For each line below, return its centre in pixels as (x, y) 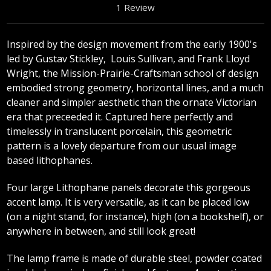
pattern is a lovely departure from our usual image (122, 146)
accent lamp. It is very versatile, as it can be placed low (128, 202)
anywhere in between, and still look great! (101, 231)
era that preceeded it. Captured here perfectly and (120, 117)
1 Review (135, 8)
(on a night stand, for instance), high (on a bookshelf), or (135, 217)
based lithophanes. (50, 161)
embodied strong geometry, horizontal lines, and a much (135, 88)
